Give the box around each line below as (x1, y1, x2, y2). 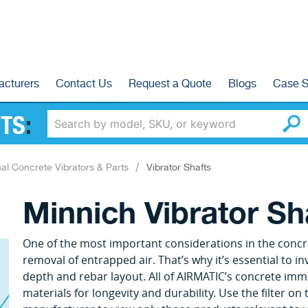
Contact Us (56, 76, 112, 93)
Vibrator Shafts (146, 160, 211, 175)
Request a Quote (129, 76, 212, 93)
